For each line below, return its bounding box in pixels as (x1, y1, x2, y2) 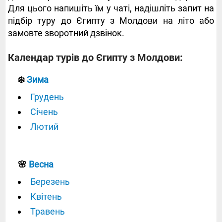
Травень (30, 206, 65, 217)
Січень (30, 107, 58, 117)
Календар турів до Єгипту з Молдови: (8, 52, 183, 64)
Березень (30, 176, 70, 187)
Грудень (30, 92, 64, 103)
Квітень (30, 191, 62, 202)
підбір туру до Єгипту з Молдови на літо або (8, 15, 214, 26)
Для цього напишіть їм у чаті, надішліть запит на (8, 3, 214, 14)
